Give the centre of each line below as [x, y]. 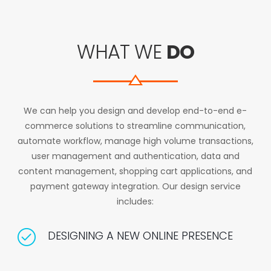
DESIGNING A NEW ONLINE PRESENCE [140, 236]
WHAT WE [121, 52]
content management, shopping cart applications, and [135, 171]
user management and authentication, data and [135, 156]
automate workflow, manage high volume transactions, [135, 141]
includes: [135, 201]
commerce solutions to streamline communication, [135, 126]
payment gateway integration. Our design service [135, 186]
